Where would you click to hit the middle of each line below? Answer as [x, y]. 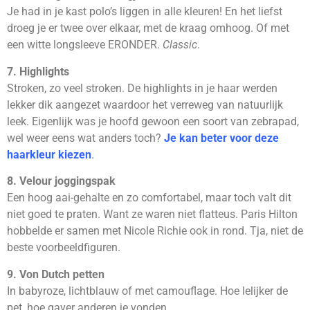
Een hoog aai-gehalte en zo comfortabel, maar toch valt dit [149, 198]
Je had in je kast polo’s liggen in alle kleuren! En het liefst [145, 12]
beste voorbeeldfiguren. [64, 248]
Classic [180, 45]
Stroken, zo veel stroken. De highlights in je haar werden [142, 88]
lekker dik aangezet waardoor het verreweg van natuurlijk [145, 104]
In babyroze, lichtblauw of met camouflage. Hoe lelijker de [147, 291]
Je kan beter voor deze [221, 138]
